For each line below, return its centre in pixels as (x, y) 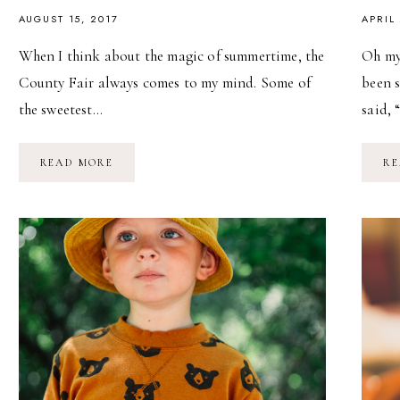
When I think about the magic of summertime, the (171, 56)
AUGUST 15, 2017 (68, 19)
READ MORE (77, 163)
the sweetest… (60, 110)
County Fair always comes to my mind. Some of (164, 83)
